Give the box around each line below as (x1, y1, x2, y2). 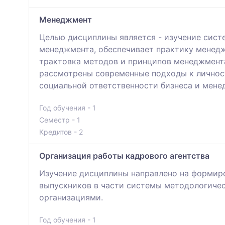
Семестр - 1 (39, 116, 80, 125)
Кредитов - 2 (39, 128, 83, 137)
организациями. (39, 192, 103, 203)
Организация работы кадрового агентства (39, 151, 209, 161)
